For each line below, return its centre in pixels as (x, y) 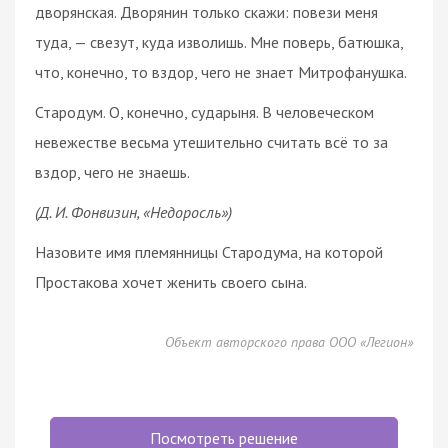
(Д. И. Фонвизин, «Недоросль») (133, 211)
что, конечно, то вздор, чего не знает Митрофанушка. (221, 71)
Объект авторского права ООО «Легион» (289, 341)
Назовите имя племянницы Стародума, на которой (209, 251)
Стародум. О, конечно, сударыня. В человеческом (204, 111)
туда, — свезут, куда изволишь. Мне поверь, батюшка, (219, 41)
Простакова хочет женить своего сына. (171, 281)
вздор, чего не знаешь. (112, 171)
